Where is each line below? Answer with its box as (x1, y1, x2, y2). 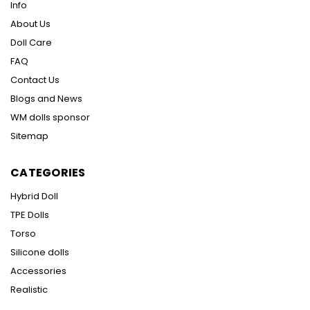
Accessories (10, 264, 66, 278)
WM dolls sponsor (10, 111, 90, 125)
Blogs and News (10, 92, 82, 106)
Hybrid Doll (10, 190, 58, 203)
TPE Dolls (10, 208, 49, 222)
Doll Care (10, 36, 52, 50)
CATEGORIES (10, 165, 86, 181)
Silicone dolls (10, 246, 69, 259)
